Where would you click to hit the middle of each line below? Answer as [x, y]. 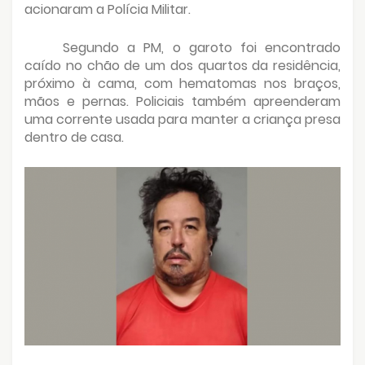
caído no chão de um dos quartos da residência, [182, 65]
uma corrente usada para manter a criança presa [182, 119]
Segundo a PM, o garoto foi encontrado [202, 47]
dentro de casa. [74, 137]
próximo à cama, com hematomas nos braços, [182, 83]
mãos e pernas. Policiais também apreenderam [182, 101]
